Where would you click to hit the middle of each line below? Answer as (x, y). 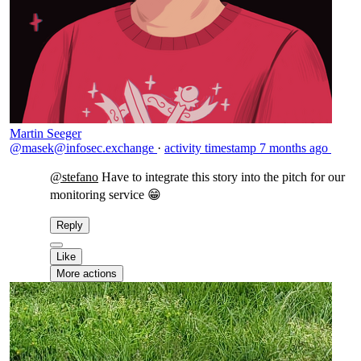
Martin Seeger (46, 133)
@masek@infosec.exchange (83, 148)
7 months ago (294, 148)
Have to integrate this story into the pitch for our (222, 177)
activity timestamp (210, 148)
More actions (87, 274)
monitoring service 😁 (106, 195)
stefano (80, 177)
